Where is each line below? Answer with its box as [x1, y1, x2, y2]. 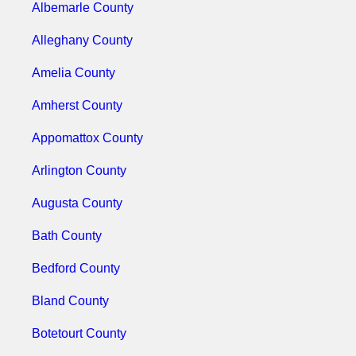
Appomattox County [32, 131, 143, 145]
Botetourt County [32, 327, 126, 340]
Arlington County [32, 164, 126, 177]
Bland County [32, 294, 109, 308]
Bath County [32, 229, 102, 242]
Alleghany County [32, 33, 133, 47]
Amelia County [32, 66, 115, 79]
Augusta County [32, 196, 122, 210]
